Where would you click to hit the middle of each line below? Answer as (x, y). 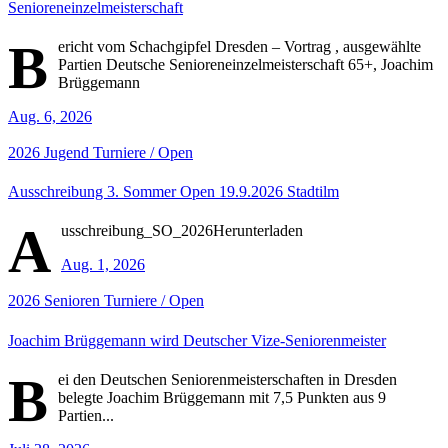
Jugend (68, 152)
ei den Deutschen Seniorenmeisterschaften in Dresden (227, 379)
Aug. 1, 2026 (103, 265)
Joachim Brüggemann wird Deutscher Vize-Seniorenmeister (197, 340)
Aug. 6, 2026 (50, 116)
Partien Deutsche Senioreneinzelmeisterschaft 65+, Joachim (245, 64)
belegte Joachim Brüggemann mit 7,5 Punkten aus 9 (222, 397)
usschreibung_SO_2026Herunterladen (182, 231)
